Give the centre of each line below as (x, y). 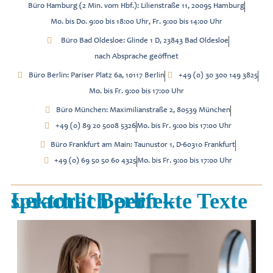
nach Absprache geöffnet (136, 57)
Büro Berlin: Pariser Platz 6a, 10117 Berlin (96, 76)
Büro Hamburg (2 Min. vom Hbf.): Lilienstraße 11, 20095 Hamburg (136, 6)
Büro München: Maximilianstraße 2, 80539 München (143, 111)
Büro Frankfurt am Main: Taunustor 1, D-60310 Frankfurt (143, 145)
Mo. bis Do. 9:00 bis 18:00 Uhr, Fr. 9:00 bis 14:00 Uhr (136, 22)
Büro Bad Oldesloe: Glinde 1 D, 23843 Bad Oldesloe (145, 41)
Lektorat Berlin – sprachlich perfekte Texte (129, 201)
